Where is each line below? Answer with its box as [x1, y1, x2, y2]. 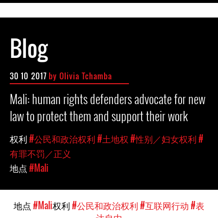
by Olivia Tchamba [49, 70, 112, 82]
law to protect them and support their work [10, 107, 188, 125]
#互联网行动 [140, 199, 189, 212]
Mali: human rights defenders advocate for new [10, 90, 205, 108]
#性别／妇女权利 [130, 132, 197, 145]
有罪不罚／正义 [10, 147, 71, 160]
